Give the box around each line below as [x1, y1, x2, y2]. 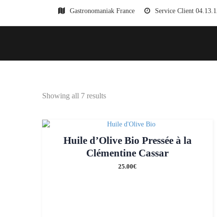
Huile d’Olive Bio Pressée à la [63, 135, 192, 146]
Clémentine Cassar [86, 147, 169, 159]
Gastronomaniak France [69, 7, 135, 15]
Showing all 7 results [42, 91, 106, 100]
